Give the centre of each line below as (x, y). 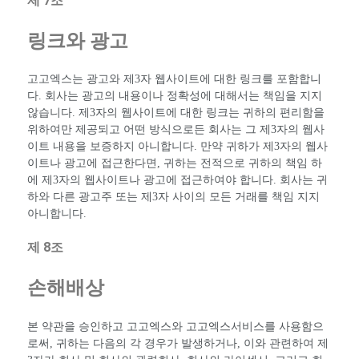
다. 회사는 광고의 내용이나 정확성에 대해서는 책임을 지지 (175, 96)
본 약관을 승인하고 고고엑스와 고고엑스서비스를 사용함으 (175, 327)
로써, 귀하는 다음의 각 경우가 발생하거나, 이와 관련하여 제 (178, 344)
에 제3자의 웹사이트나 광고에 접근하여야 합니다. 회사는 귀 (177, 180)
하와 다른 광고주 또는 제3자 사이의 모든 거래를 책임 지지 (173, 197)
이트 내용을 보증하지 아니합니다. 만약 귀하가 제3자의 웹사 (177, 147)
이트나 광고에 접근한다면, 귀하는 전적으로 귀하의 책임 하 (175, 163)
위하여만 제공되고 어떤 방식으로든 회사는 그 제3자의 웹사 (176, 130)
